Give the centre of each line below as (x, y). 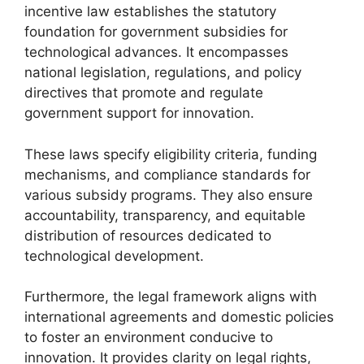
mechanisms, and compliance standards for (167, 174)
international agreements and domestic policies (179, 317)
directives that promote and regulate (144, 93)
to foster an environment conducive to (149, 337)
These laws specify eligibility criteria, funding (171, 154)
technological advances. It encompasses (156, 52)
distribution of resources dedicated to (148, 235)
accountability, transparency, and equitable (165, 215)
